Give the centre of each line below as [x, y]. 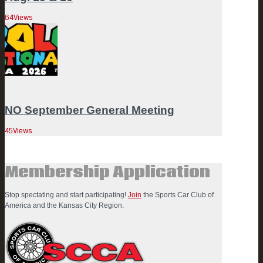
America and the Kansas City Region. [64, 205]
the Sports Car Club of [178, 195]
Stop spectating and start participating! [66, 195]
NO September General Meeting [90, 110]
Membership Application [107, 172]
